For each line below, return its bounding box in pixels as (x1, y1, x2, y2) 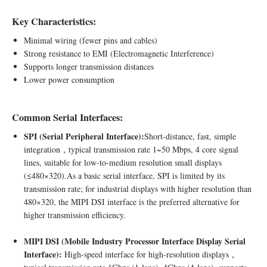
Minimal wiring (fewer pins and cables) (24, 35, 157, 46)
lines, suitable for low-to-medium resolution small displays (24, 157, 222, 169)
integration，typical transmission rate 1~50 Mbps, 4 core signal (24, 144, 238, 156)
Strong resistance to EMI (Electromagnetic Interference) (24, 48, 214, 60)
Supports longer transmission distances (24, 61, 154, 73)
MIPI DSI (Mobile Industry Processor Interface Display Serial (24, 235, 246, 248)
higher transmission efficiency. (24, 209, 126, 221)
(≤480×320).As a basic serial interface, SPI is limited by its (24, 170, 225, 182)
